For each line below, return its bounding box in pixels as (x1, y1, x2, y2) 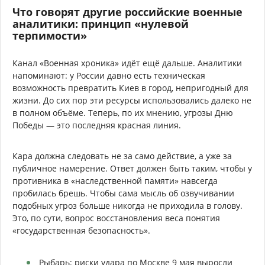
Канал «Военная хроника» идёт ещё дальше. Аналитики (12, 57, 242, 69)
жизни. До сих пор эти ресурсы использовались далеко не (12, 94, 251, 106)
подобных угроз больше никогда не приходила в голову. (12, 199, 243, 211)
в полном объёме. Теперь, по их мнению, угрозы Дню (12, 106, 233, 118)
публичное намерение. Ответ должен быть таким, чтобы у (12, 162, 252, 174)
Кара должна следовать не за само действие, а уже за (12, 150, 232, 161)
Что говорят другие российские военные (12, 4, 243, 19)
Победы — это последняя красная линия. (12, 119, 181, 131)
